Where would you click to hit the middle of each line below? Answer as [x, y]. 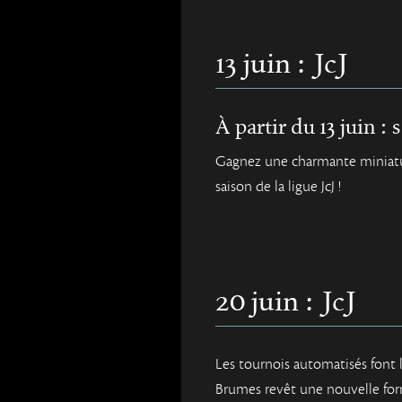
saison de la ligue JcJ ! [278, 187]
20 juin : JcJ [286, 303]
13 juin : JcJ [282, 65]
